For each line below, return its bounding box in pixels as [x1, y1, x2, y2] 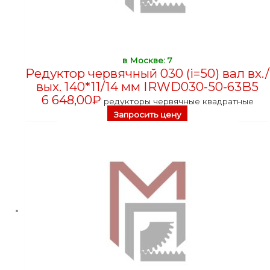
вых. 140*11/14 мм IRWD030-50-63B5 [36, 78, 259, 94]
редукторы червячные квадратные [103, 96, 254, 106]
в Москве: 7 [122, 55, 173, 65]
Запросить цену [113, 109, 181, 119]
